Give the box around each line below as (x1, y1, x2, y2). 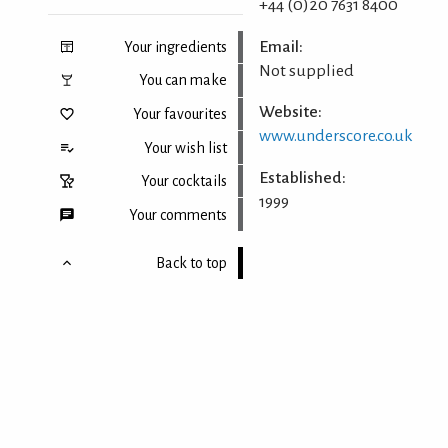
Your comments (128, 206, 227, 223)
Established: (258, 169, 346, 188)
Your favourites (132, 105, 227, 122)
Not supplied (258, 61, 354, 80)
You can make (138, 72, 227, 89)
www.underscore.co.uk (258, 127, 412, 146)
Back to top (155, 255, 227, 272)
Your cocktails (140, 173, 227, 190)
